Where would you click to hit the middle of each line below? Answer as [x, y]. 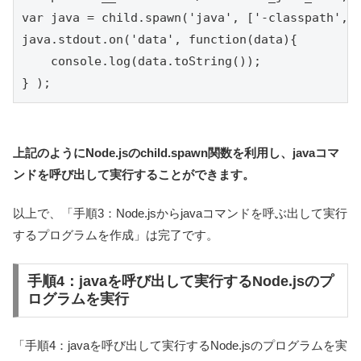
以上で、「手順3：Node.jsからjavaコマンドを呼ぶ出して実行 [180, 214]
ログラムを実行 [78, 299]
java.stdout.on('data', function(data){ [160, 40]
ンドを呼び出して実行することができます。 [134, 175]
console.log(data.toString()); [141, 62]
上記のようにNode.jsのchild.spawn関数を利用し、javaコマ [176, 153]
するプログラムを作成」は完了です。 [116, 235]
